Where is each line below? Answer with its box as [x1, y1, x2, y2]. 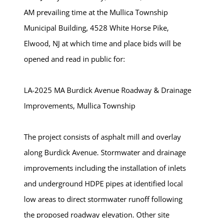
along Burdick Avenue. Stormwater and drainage [24, 147, 186, 157]
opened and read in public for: [24, 54, 125, 64]
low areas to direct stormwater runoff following [24, 194, 182, 204]
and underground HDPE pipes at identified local [24, 179, 183, 188]
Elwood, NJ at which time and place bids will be [24, 38, 181, 48]
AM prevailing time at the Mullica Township [24, 7, 168, 17]
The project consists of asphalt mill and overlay [24, 132, 181, 142]
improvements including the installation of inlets [24, 163, 186, 173]
